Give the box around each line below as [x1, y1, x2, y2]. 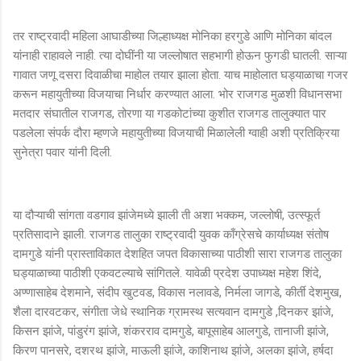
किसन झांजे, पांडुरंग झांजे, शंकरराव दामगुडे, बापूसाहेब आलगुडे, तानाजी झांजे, [13, 323, 329, 338]
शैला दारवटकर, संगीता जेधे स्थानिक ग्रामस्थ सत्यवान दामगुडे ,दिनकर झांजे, [13, 304, 334, 319]
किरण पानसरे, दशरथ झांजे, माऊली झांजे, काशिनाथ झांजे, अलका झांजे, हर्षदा [13, 342, 333, 358]
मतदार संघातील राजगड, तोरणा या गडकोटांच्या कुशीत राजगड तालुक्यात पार [13, 106, 326, 121]
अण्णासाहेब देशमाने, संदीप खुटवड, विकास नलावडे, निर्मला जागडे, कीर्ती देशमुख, [13, 284, 342, 300]
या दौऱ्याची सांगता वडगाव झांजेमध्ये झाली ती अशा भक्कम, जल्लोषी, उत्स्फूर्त [13, 207, 320, 222]
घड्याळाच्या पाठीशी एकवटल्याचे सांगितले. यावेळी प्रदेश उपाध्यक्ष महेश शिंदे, [13, 265, 322, 280]
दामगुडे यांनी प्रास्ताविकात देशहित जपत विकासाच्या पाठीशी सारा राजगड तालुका [13, 246, 342, 261]
